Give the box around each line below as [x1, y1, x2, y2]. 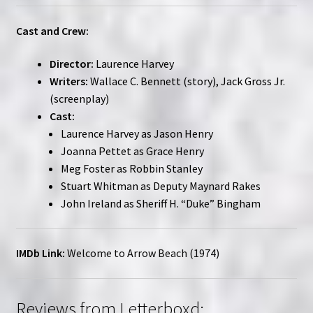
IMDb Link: [15, 246, 65, 261]
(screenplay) [49, 92, 109, 106]
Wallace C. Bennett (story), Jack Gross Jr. [87, 74, 285, 89]
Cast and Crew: [15, 23, 89, 38]
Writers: [49, 74, 88, 89]
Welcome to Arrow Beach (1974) [66, 246, 219, 261]
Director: [49, 57, 94, 71]
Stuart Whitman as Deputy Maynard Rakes [60, 179, 261, 194]
